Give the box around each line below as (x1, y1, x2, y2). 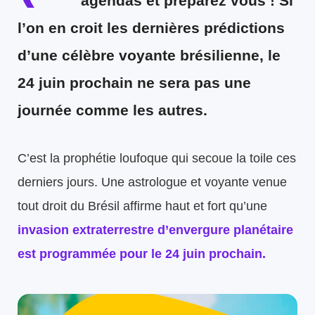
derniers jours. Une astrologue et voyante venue (18, 175, 287, 190)
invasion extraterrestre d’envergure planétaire (18, 223, 293, 238)
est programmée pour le (18, 247, 165, 262)
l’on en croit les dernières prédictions (18, 20, 285, 37)
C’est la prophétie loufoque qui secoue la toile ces (18, 151, 296, 166)
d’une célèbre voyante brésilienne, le (18, 47, 281, 64)
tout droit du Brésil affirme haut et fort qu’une (18, 199, 267, 214)
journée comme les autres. (18, 102, 207, 119)
